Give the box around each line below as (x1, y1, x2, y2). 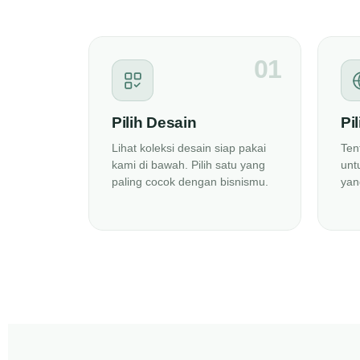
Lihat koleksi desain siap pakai (112, 141, 266, 154)
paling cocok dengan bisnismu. (112, 175, 268, 188)
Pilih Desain (112, 114, 197, 131)
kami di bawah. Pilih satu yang (112, 158, 265, 171)
